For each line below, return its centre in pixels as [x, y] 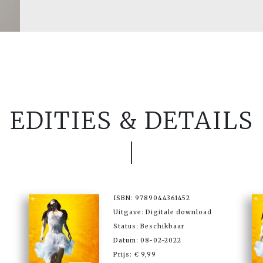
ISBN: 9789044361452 [152, 198]
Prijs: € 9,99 [135, 254]
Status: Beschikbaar [149, 226]
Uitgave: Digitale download [163, 212]
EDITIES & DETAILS [131, 121]
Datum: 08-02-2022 [147, 240]
